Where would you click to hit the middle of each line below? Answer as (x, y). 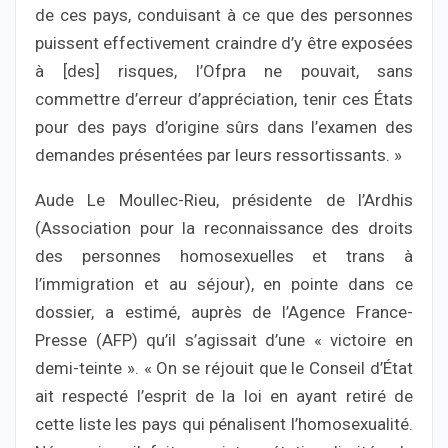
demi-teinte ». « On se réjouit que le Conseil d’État (224, 368)
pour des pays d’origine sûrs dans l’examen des (224, 127)
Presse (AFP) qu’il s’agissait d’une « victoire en (224, 340)
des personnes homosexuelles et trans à (224, 256)
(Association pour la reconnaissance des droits (224, 228)
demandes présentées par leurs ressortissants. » (218, 155)
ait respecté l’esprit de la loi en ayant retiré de (224, 396)
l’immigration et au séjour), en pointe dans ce (224, 284)
